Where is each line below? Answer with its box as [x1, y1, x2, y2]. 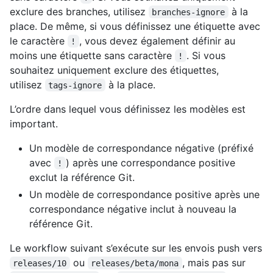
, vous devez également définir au [79, 34, 238, 47]
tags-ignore [48, 80, 102, 90]
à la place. [105, 78, 155, 91]
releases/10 [13, 258, 67, 268]
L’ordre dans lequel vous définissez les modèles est [10, 102, 246, 115]
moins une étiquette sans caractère [10, 49, 175, 62]
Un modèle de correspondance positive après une [29, 188, 260, 200]
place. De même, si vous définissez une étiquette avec [10, 19, 260, 32]
